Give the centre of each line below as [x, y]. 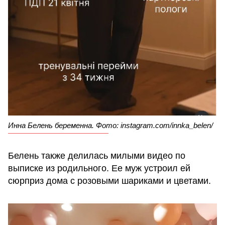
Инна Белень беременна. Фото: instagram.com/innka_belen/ [110, 126]
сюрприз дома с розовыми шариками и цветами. [109, 181]
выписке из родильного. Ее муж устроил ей [99, 168]
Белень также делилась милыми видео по [97, 156]
